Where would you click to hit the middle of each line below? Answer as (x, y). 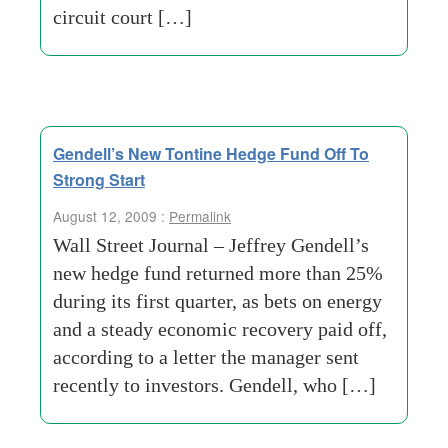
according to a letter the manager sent (206, 357)
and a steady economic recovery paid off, (220, 329)
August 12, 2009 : (111, 216)
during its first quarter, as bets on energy (217, 301)
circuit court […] (122, 17)
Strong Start (99, 179)
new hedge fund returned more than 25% (218, 273)
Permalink (200, 216)
